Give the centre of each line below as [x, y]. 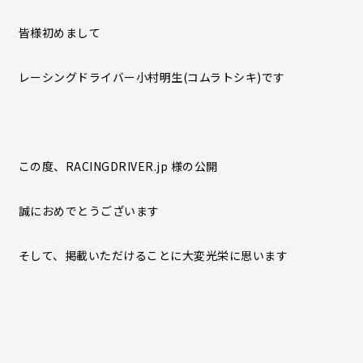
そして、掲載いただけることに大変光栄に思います [153, 255]
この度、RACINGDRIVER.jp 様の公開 [118, 166]
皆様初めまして [59, 32]
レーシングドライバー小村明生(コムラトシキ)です [152, 77]
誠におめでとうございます [89, 211]
